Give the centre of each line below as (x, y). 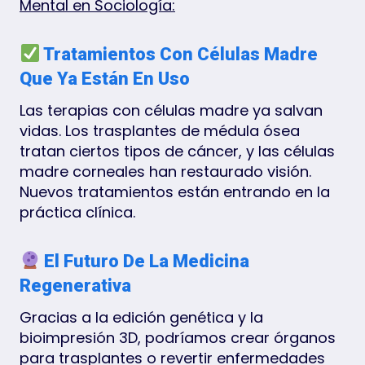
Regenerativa (75, 285)
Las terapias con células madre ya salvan (171, 110)
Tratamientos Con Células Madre (179, 54)
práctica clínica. (77, 212)
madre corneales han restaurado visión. (165, 171)
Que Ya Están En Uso (105, 78)
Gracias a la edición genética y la (141, 317)
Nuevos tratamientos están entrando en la (175, 191)
